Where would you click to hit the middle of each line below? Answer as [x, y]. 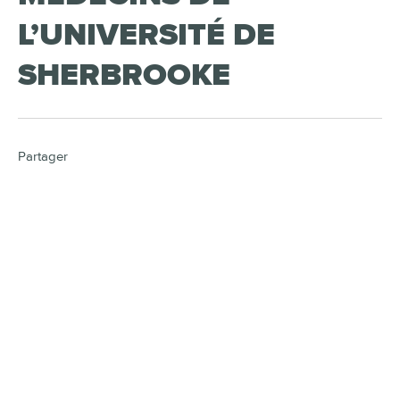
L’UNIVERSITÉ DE [146, 35]
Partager [43, 157]
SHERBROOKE [124, 75]
